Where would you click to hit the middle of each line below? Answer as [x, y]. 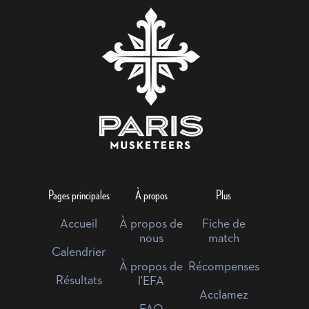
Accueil [79, 225]
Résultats [79, 281]
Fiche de [223, 225]
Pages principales [79, 196]
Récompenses [223, 267]
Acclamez [223, 296]
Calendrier [79, 253]
